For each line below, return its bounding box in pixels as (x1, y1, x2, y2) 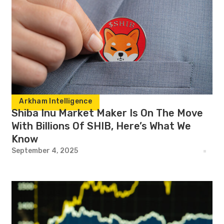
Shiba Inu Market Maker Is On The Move (11, 107, 203, 119)
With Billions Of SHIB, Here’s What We (11, 120, 191, 132)
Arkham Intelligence (19, 97, 92, 105)
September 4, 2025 (11, 146, 78, 155)
